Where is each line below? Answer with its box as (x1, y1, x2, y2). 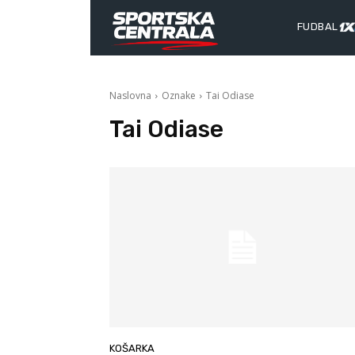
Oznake (162, 88, 196, 102)
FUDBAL (297, 21, 338, 33)
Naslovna (109, 88, 151, 102)
